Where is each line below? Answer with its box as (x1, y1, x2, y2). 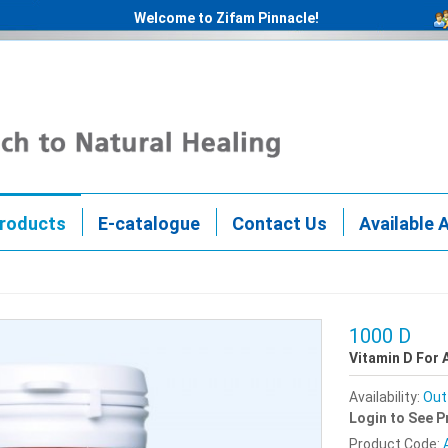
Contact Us (232, 213, 327, 235)
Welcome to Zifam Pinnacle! (133, 10, 319, 26)
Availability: (349, 389, 424, 406)
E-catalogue (98, 213, 200, 235)
